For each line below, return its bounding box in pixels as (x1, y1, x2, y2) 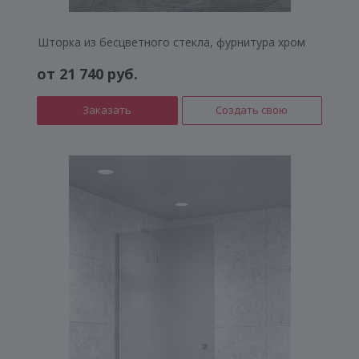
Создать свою (216, 102, 288, 117)
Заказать (83, 102, 132, 117)
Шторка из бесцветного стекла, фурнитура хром (38, 34, 305, 50)
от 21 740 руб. (37, 63, 138, 83)
